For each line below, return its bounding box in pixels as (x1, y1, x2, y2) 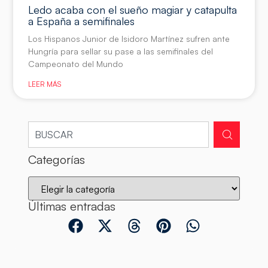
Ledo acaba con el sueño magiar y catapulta (28, 3, 237, 17)
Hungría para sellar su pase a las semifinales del (28, 46, 214, 57)
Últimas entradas (28, 198, 116, 214)
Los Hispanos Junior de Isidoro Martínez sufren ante (28, 33, 230, 44)
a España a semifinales (28, 14, 135, 28)
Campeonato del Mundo (28, 59, 124, 69)
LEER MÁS (28, 80, 62, 89)
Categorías (28, 151, 86, 167)
